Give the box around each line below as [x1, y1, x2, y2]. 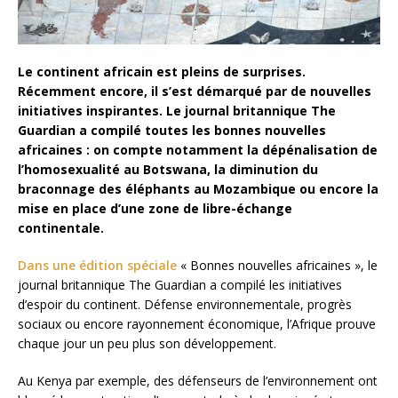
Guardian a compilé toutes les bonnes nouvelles [18, 122, 326, 139]
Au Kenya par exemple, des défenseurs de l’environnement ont [18, 372, 378, 390]
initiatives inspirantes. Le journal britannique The [18, 102, 336, 120]
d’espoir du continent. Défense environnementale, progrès [18, 296, 352, 314]
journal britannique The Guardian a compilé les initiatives [18, 276, 342, 294]
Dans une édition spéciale [18, 257, 177, 275]
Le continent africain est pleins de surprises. [18, 63, 306, 81]
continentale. [18, 219, 104, 237]
